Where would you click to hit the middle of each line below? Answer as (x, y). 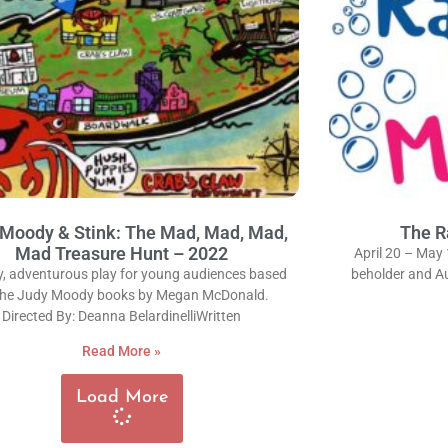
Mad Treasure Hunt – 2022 (122, 254)
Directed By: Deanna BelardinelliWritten (122, 316)
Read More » (122, 351)
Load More (122, 398)
